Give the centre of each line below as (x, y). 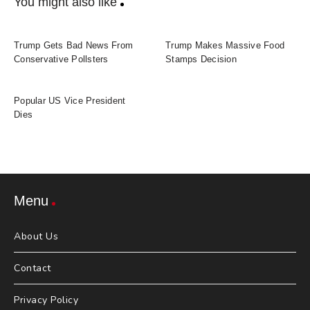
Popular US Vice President (70, 101)
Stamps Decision (201, 60)
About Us (36, 237)
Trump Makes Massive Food (225, 46)
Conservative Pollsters (61, 60)
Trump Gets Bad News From (73, 46)
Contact (33, 268)
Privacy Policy (46, 300)
